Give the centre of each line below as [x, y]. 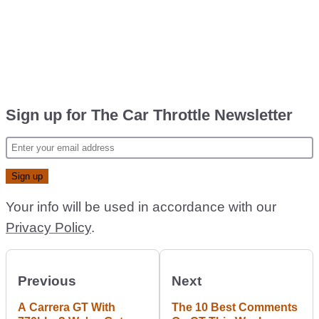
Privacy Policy [48, 228]
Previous [47, 281]
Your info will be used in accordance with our [141, 207]
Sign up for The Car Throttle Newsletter [149, 115]
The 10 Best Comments [235, 307]
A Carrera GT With [67, 307]
